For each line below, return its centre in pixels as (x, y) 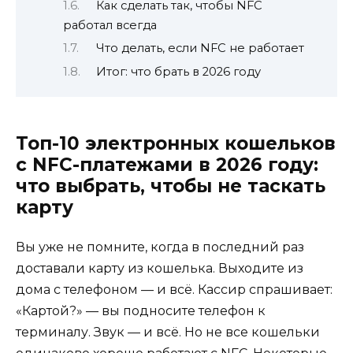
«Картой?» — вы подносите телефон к (141, 311)
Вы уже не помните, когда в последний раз (160, 247)
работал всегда (110, 25)
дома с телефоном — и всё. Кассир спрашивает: (174, 290)
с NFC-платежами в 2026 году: (167, 165)
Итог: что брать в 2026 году (178, 71)
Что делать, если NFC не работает (200, 48)
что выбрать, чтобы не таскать (171, 186)
